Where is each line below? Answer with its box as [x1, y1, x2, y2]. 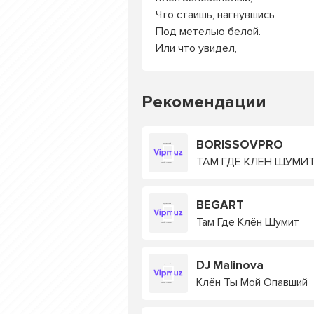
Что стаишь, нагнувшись [156, 8, 275, 22]
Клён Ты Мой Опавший [196, 275, 308, 289]
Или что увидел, [156, 41, 237, 55]
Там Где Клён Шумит [196, 214, 299, 229]
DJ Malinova [196, 257, 264, 273]
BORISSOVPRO [196, 137, 283, 152]
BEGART [196, 197, 244, 212]
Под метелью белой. [156, 25, 261, 39]
